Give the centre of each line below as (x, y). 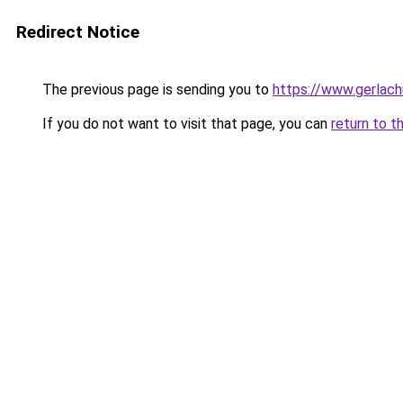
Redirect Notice (78, 32)
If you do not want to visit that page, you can (185, 124)
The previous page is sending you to (156, 90)
